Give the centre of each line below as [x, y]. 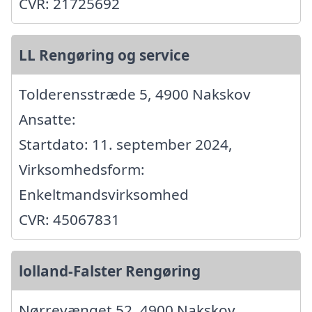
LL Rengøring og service [104, 55]
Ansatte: [47, 119]
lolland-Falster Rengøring [110, 271]
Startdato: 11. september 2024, [126, 144]
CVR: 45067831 [69, 219]
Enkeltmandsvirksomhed [104, 194]
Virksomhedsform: [82, 169]
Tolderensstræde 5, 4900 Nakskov [135, 94]
